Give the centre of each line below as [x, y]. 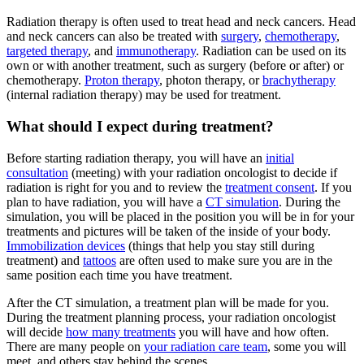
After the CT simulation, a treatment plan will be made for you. [168, 302]
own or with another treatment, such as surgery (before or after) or [175, 66]
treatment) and [45, 260]
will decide [36, 331]
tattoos [100, 260]
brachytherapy [299, 80]
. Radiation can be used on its [271, 51]
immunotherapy [156, 51]
